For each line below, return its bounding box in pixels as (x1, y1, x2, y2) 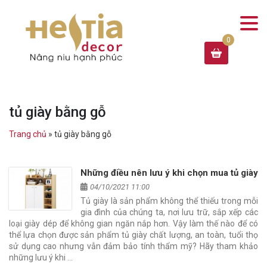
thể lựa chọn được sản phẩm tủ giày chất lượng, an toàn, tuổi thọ (9, 229, 258, 240)
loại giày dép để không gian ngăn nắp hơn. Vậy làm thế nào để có (9, 218, 258, 228)
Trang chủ (9, 129, 46, 139)
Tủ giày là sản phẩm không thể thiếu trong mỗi (80, 195, 258, 206)
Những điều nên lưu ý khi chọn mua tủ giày (80, 167, 258, 178)
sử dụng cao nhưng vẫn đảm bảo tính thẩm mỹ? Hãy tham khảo (9, 241, 258, 251)
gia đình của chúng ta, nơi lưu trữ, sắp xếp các (80, 207, 258, 217)
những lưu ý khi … (9, 252, 73, 262)
